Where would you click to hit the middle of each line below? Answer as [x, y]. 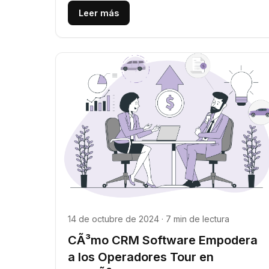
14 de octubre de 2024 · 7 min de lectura [149, 219]
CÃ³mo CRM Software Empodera [163, 240]
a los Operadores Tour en [141, 257]
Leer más [99, 13]
